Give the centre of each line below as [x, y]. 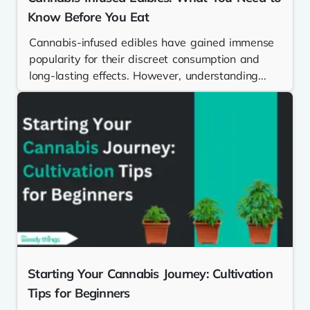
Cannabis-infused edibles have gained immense [152, 43]
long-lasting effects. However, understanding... [148, 76]
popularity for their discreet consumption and [144, 59]
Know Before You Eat [88, 17]
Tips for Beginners [79, 293]
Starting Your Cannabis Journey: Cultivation [150, 274]
